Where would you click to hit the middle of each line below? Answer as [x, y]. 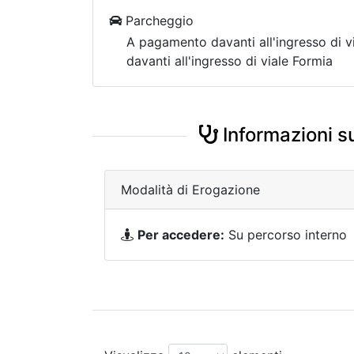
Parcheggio [158, 21]
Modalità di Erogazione [190, 190]
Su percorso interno [286, 235]
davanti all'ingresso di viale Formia [230, 61]
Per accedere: [181, 235]
